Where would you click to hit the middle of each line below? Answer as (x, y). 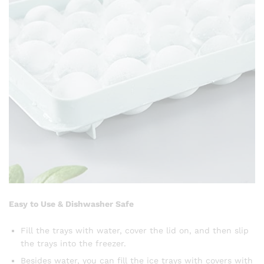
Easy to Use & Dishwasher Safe (71, 204)
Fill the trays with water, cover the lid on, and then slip (135, 231)
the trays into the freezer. (73, 244)
